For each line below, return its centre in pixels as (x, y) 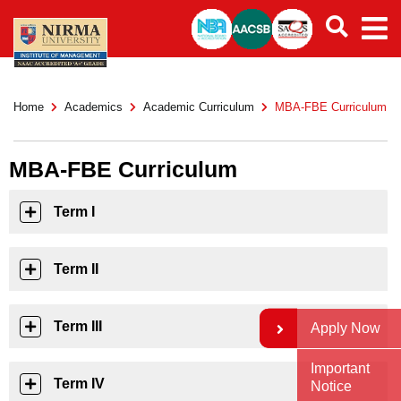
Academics (94, 107)
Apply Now (346, 328)
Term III (78, 326)
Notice (331, 386)
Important (340, 368)
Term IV (79, 384)
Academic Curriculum (199, 107)
